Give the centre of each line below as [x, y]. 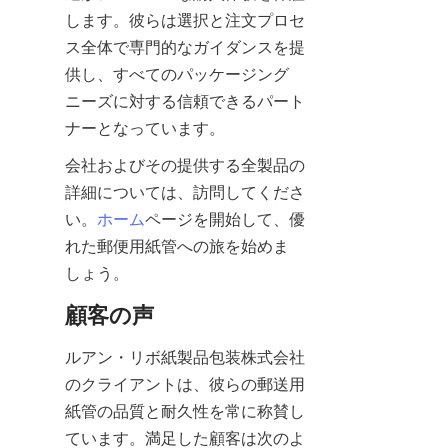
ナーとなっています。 [145, 127]
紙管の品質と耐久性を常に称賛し [185, 410]
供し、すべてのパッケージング [177, 73]
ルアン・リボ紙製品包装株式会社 [185, 356]
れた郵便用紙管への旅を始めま [177, 245]
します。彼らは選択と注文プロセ [185, 19]
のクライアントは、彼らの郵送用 [185, 383]
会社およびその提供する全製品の [185, 164]
